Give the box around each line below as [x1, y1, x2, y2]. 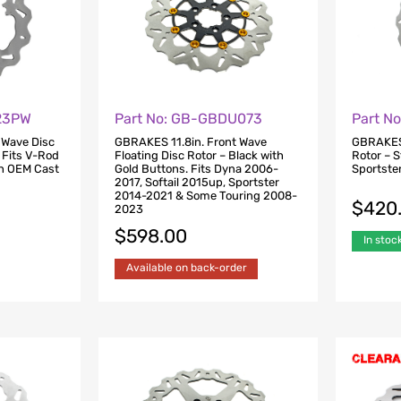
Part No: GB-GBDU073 [114, 109, 262, 127]
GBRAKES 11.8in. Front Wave [114, 135, 267, 149]
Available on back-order [125, 261, 247, 275]
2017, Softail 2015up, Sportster [114, 175, 279, 190]
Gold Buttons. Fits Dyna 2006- [114, 162, 278, 176]
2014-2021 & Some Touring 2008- [114, 189, 297, 203]
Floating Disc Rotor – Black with [114, 149, 284, 163]
